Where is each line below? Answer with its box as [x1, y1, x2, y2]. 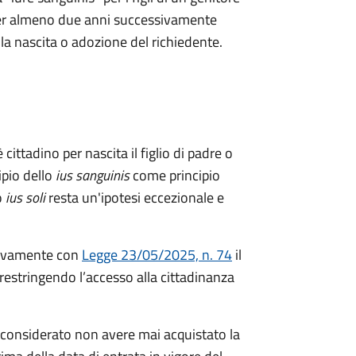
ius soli [2, 187, 45, 208]
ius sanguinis [56, 164, 130, 186]
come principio [130, 164, 220, 186]
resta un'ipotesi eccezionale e [45, 187, 224, 208]
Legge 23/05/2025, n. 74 [82, 244, 232, 265]
